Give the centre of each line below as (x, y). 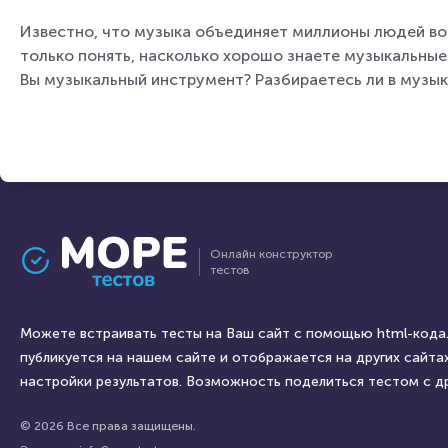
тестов (230, 270)
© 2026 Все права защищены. (108, 426)
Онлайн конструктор (271, 254)
